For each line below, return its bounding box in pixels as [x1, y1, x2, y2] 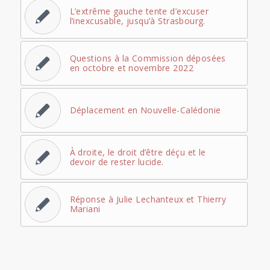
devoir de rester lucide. [69, 155, 164, 168]
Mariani [69, 202, 101, 215]
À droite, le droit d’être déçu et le [69, 146, 206, 158]
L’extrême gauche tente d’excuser [69, 5, 209, 17]
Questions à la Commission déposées [69, 52, 226, 64]
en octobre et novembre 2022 [69, 61, 193, 74]
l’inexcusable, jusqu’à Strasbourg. [69, 14, 206, 27]
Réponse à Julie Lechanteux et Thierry [69, 193, 227, 205]
